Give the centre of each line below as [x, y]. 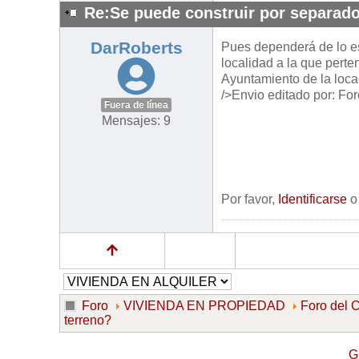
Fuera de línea [136, 105]
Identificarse [313, 200]
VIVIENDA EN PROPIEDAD [204, 306]
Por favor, [250, 200]
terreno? [88, 321]
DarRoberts [136, 48]
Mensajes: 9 [136, 121]
